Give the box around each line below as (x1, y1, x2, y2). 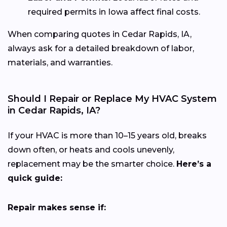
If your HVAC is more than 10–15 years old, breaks (8, 130, 207, 140)
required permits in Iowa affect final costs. (28, 7, 200, 17)
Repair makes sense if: (8, 202, 106, 212)
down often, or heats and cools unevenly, (8, 144, 174, 155)
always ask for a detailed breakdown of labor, (8, 43, 194, 53)
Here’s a (176, 159, 211, 169)
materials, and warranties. (8, 57, 112, 67)
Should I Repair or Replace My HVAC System (8, 93, 217, 104)
